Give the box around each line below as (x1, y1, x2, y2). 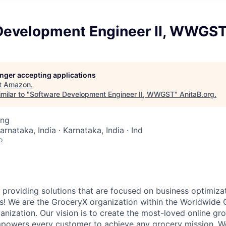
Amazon (4, 80, 31, 89)
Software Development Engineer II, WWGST (30, 90, 175, 98)
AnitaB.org (180, 90, 214, 98)
